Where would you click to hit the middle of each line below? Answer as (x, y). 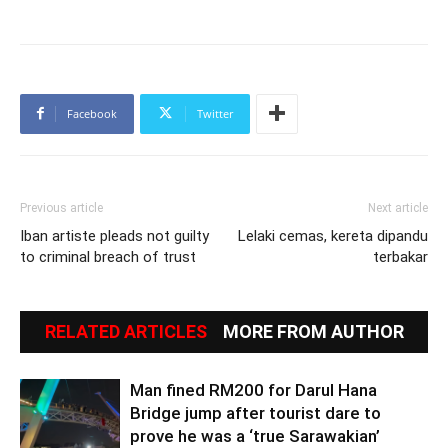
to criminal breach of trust (108, 256)
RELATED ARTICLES (125, 331)
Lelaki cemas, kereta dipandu (333, 235)
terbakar (400, 256)
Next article (398, 207)
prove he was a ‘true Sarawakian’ (255, 435)
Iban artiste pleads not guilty (114, 235)
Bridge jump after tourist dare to (255, 412)
